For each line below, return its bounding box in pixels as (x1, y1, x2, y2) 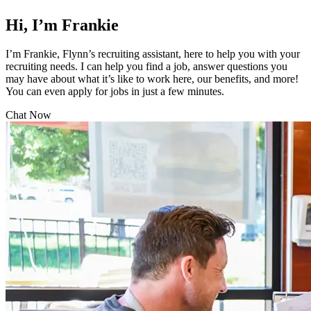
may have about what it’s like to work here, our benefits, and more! (6, 73, 299, 85)
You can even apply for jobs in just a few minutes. (6, 85, 227, 98)
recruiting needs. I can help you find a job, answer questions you (6, 60, 287, 73)
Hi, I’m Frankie (6, 15, 119, 34)
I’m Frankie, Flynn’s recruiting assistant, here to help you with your (6, 48, 300, 60)
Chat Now (6, 109, 51, 121)
